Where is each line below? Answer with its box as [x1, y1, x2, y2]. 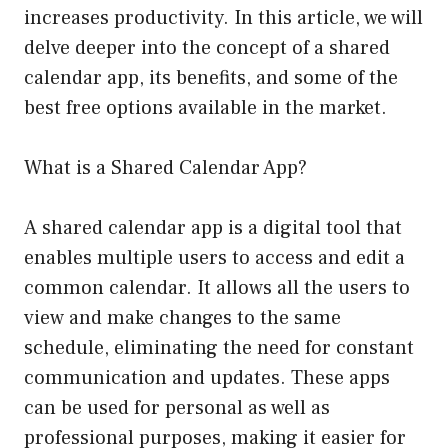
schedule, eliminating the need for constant [24, 334, 414, 361]
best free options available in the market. [24, 94, 387, 121]
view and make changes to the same [24, 304, 341, 331]
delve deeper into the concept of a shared [24, 34, 390, 61]
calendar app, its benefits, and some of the [24, 64, 398, 91]
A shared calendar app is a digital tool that [24, 214, 402, 241]
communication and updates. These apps [24, 364, 390, 391]
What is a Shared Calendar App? [24, 154, 307, 181]
